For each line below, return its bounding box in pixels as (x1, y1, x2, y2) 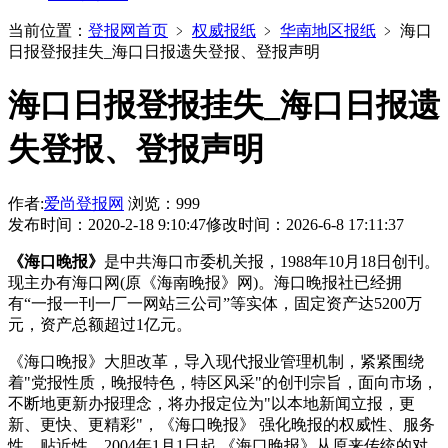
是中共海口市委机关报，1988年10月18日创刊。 (104, 252, 440, 270)
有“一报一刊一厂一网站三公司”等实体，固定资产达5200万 (8, 294, 422, 312)
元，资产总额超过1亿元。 (8, 315, 192, 333)
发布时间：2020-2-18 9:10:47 (8, 215, 206, 233)
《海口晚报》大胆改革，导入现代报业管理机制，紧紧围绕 (8, 352, 424, 370)
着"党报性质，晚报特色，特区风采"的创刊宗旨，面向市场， (8, 373, 438, 391)
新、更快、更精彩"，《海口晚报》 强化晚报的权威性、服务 (8, 415, 435, 433)
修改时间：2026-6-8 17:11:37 (206, 215, 404, 233)
